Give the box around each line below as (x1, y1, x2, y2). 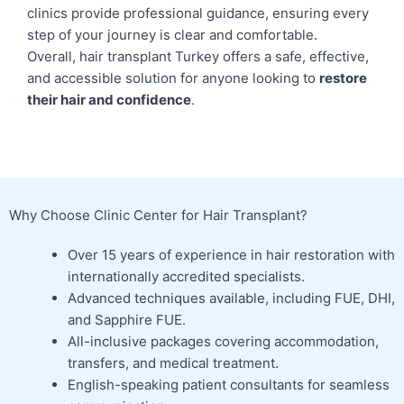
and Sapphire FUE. (68, 310, 186, 328)
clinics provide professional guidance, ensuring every (27, 4, 369, 22)
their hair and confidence (27, 90, 191, 108)
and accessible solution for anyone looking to (27, 69, 319, 87)
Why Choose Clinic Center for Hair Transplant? (9, 206, 308, 224)
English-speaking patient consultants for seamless (68, 375, 390, 393)
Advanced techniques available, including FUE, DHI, (68, 289, 395, 307)
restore (319, 69, 367, 87)
